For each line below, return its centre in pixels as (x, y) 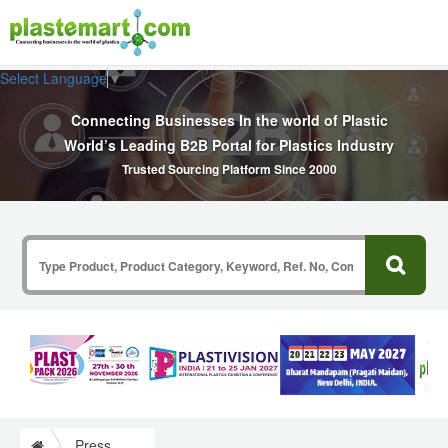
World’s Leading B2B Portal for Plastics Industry (229, 145)
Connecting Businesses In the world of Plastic (229, 120)
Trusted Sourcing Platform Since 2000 (229, 169)
